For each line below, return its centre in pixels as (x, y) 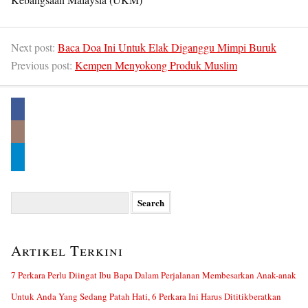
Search (23, 197)
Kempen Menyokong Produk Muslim (156, 65)
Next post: (34, 47)
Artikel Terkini (67, 250)
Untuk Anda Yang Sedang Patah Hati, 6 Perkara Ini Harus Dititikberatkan (146, 296)
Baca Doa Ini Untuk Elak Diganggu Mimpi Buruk (167, 47)
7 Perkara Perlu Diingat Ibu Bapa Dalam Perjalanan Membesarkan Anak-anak (154, 275)
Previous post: (43, 65)
